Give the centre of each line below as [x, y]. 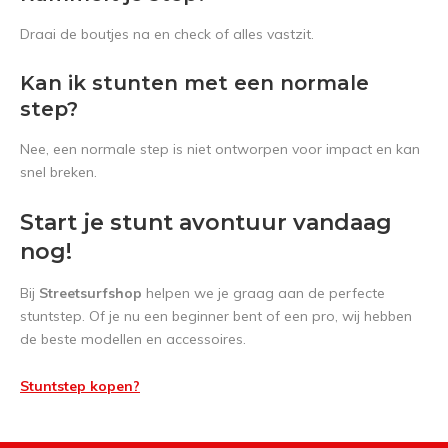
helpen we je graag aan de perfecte [263, 293]
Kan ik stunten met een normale [194, 83]
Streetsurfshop [90, 293]
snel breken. [58, 172]
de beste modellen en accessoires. [133, 339]
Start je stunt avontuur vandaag [206, 222]
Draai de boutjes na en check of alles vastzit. [167, 34]
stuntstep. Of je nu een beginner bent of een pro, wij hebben [216, 316]
